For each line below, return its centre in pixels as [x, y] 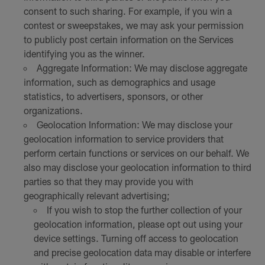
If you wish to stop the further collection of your [145, 210]
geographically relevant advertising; [96, 196]
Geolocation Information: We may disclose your [134, 125]
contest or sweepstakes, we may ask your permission [133, 25]
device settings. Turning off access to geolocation [136, 238]
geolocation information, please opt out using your [138, 224]
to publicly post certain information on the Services [128, 40]
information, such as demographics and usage [119, 82]
